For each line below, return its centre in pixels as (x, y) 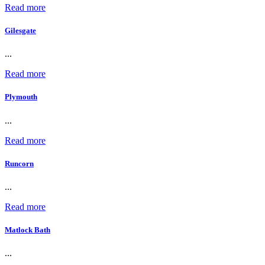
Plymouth (21, 97)
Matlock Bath (28, 230)
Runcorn (19, 163)
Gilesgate (20, 31)
